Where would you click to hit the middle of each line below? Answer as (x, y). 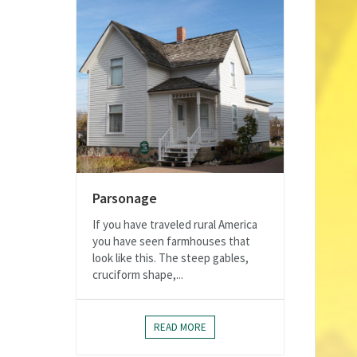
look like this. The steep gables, (171, 258)
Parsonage (125, 198)
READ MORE (180, 328)
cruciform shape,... (138, 275)
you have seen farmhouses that (171, 241)
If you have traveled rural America (175, 225)
